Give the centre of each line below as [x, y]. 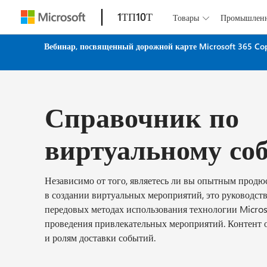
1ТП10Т [135, 17]
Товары [188, 18]
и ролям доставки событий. [100, 237]
